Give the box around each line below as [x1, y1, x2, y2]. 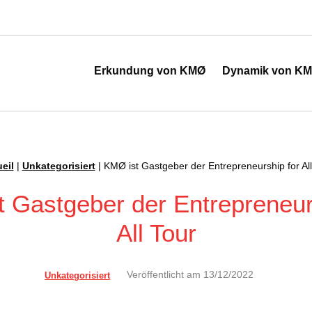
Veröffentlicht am [127, 269, 201, 281]
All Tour [116, 219, 196, 247]
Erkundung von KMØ [93, 65, 205, 77]
